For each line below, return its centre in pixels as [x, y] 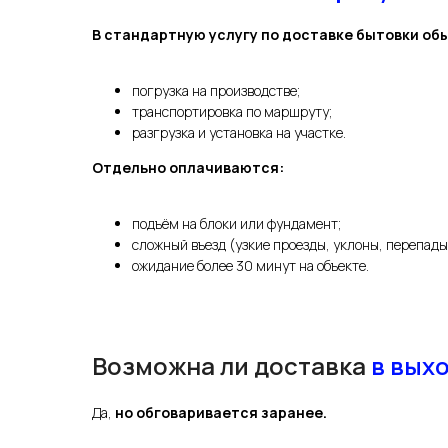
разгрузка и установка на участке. [239, 132]
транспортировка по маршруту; [232, 111]
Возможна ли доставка [231, 365]
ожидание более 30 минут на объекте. [250, 265]
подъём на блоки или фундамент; [236, 223]
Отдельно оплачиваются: [188, 167]
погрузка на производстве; [216, 90]
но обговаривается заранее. [221, 412]
